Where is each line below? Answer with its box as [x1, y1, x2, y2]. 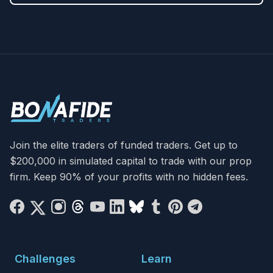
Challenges [15, 252, 76, 265]
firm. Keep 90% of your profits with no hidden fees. [10, 171, 248, 183]
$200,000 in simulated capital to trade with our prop [10, 155, 252, 167]
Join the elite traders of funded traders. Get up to [10, 139, 238, 151]
